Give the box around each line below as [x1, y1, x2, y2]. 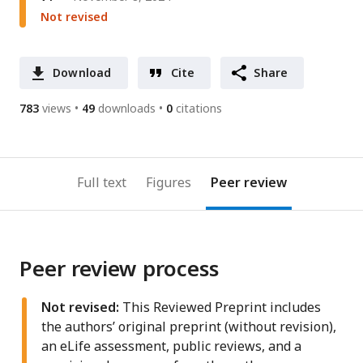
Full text [76, 173, 126, 192]
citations [176, 100, 222, 117]
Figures [145, 173, 191, 192]
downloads [98, 100, 156, 117]
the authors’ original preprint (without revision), [41, 318, 336, 336]
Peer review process [19, 254, 219, 284]
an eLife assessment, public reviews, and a [41, 337, 301, 356]
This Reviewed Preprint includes [119, 298, 321, 317]
